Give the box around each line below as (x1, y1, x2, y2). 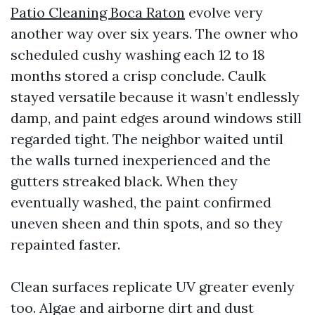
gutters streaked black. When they (11, 172, 238, 190)
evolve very (185, 4, 263, 21)
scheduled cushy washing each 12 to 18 (11, 46, 265, 63)
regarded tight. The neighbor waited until (11, 130, 283, 148)
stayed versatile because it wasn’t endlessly (11, 88, 300, 105)
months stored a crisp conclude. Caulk (11, 67, 266, 84)
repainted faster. (11, 236, 120, 253)
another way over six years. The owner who (11, 25, 298, 42)
